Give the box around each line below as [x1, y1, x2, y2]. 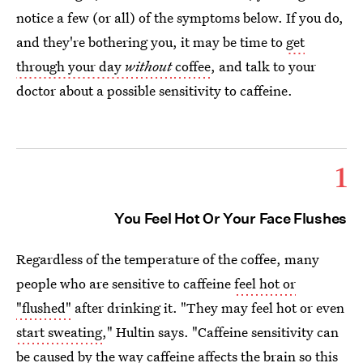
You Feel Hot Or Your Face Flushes [113, 210, 347, 227]
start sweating [16, 322, 102, 341]
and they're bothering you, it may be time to [16, 32, 286, 51]
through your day [16, 57, 125, 75]
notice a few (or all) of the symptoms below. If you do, [16, 8, 344, 27]
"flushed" [16, 298, 71, 317]
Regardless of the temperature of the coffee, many [16, 250, 319, 268]
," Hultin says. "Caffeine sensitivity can [102, 322, 339, 341]
